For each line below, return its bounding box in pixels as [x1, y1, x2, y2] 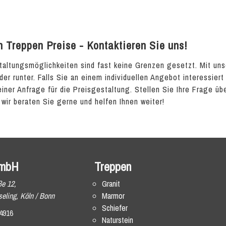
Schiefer [102, 202, 128, 213]
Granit [102, 178, 121, 189]
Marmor [102, 190, 125, 201]
